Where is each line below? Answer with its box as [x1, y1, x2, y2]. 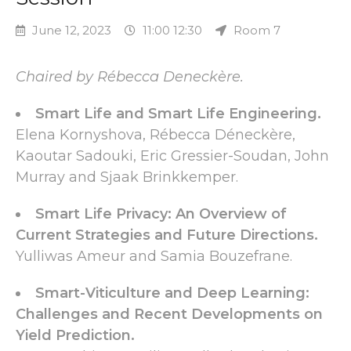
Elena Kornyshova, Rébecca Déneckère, [16, 126, 295, 143]
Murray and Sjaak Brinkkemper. [16, 168, 238, 186]
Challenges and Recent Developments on [16, 306, 323, 323]
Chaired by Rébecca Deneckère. [16, 68, 244, 85]
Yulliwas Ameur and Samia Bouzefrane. [16, 248, 292, 265]
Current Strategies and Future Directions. [16, 226, 318, 244]
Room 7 [230, 23, 280, 38]
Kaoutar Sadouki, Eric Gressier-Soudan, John [16, 147, 329, 165]
